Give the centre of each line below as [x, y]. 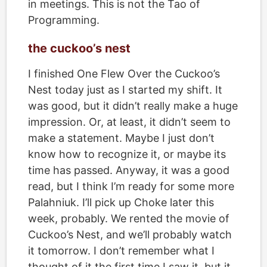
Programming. [64, 20]
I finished [52, 74]
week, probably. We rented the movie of [129, 218]
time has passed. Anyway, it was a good [129, 170]
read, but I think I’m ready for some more [131, 186]
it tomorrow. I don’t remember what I [121, 251]
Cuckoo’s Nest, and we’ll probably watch [130, 235]
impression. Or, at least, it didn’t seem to [129, 122]
